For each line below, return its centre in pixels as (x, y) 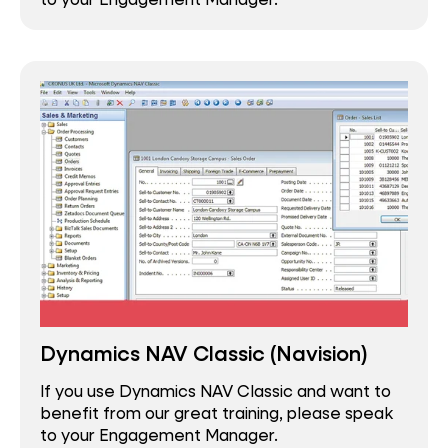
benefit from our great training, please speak (216, 412)
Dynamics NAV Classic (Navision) (204, 353)
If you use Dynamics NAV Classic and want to (215, 390)
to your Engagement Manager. (159, 434)
